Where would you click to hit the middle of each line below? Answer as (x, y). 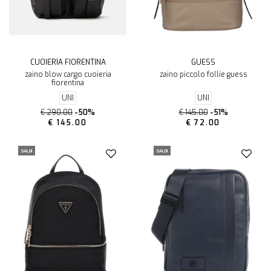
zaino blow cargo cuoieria (68, 75)
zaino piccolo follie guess (203, 75)
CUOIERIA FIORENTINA (68, 63)
